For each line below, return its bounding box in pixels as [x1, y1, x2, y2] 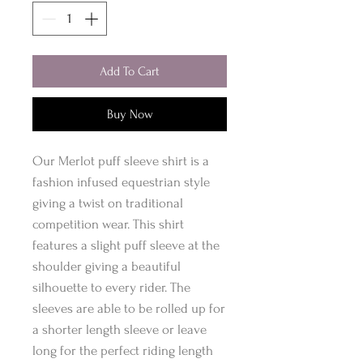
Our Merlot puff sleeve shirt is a [32, 152, 209, 169]
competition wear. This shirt [32, 216, 184, 232]
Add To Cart [100, 63, 160, 79]
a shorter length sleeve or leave [32, 321, 207, 337]
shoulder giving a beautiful [32, 258, 184, 274]
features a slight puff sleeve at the [32, 237, 220, 253]
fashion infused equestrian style [32, 173, 210, 190]
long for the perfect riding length [32, 342, 213, 358]
